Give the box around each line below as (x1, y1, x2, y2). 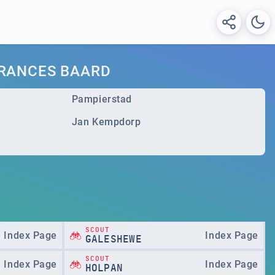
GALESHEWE (85, 234, 142, 244)
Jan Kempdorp (71, 115, 141, 128)
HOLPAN (85, 263, 123, 273)
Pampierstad (71, 93, 132, 106)
